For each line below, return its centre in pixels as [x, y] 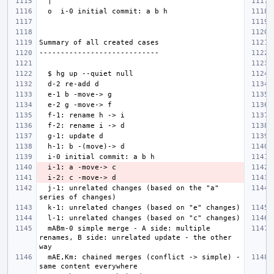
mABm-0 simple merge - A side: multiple [43, 228]
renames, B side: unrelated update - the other [135, 237]
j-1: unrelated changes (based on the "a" [43, 188]
